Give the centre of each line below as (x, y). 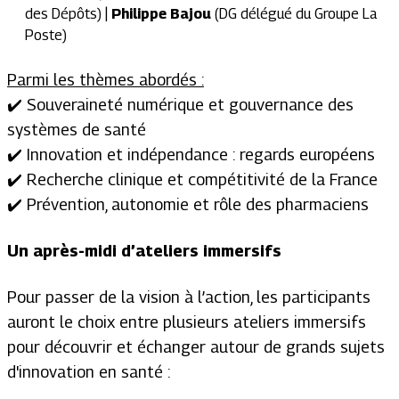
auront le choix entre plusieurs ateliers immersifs (187, 322)
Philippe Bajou (159, 14)
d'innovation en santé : (89, 372)
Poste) (46, 35)
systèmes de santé (77, 130)
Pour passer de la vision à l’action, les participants (189, 297)
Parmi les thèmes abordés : (106, 80)
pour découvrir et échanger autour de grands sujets (196, 347)
